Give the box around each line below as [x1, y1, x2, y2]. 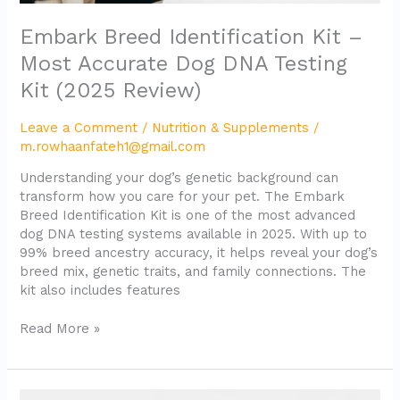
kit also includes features [20, 282, 181, 299]
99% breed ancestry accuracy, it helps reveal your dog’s [20, 245, 379, 262]
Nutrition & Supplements [152, 119, 310, 136]
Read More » [20, 321, 101, 337]
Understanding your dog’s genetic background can [20, 170, 339, 187]
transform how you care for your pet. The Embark [20, 188, 346, 205]
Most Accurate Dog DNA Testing [20, 51, 348, 77]
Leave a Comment [20, 119, 138, 136]
